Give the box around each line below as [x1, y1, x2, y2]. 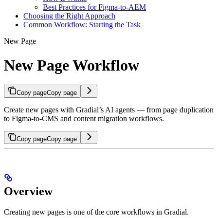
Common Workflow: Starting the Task [23, 20, 141, 29]
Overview [4, 184, 53, 198]
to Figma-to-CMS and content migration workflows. [4, 114, 164, 123]
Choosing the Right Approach [23, 12, 115, 20]
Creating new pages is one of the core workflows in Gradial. [4, 207, 189, 216]
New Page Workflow [4, 56, 139, 74]
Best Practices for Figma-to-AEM [43, 3, 146, 12]
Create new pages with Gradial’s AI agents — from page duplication [4, 106, 214, 114]
